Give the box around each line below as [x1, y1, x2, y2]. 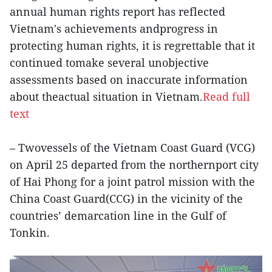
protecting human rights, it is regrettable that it [10, 38, 255, 53]
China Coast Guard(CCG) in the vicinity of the [10, 191, 243, 206]
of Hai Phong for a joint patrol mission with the [10, 174, 255, 189]
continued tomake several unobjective [10, 55, 209, 70]
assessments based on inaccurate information [10, 72, 248, 87]
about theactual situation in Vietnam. [10, 89, 203, 104]
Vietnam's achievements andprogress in [10, 21, 218, 36]
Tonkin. [10, 225, 50, 240]
